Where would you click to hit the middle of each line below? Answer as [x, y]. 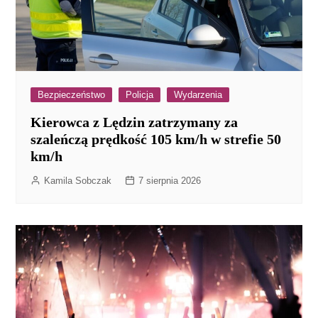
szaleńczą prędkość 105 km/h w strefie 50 [156, 139]
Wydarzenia [198, 94]
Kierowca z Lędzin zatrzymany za [135, 122]
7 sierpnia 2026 [170, 180]
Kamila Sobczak [78, 180]
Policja [140, 94]
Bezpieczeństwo [72, 94]
